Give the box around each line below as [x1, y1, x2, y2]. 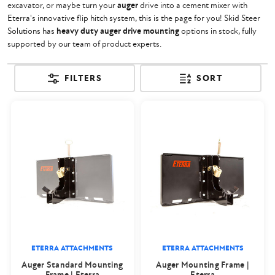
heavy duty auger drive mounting [56, 26, 179, 36]
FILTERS [64, 72, 103, 84]
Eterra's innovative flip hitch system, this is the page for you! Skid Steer [7, 13, 260, 23]
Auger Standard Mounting [21, 259, 123, 270]
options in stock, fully [179, 26, 257, 36]
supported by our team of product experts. [7, 39, 163, 49]
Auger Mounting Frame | [156, 259, 249, 270]
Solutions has [7, 26, 56, 36]
